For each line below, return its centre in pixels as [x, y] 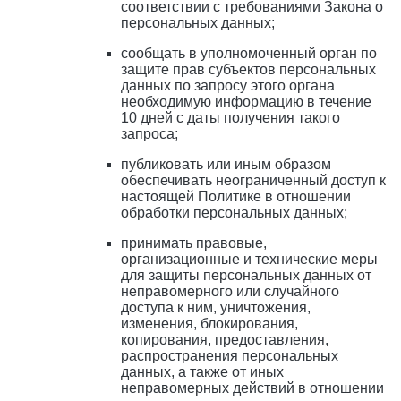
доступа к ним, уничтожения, [216, 308]
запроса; [149, 134]
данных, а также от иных [202, 372]
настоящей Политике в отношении [236, 197]
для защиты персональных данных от [246, 276]
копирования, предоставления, [225, 340]
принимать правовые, [194, 243]
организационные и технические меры [249, 260]
